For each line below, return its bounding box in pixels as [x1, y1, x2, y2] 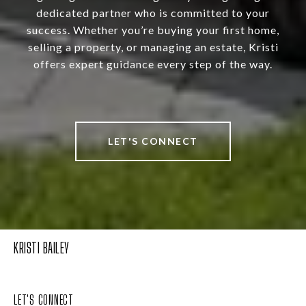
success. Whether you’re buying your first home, [27, 23, 279, 37]
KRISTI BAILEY [14, 239, 70, 257]
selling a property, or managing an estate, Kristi [27, 40, 279, 54]
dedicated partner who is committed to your [36, 6, 270, 20]
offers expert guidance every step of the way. [33, 57, 273, 71]
